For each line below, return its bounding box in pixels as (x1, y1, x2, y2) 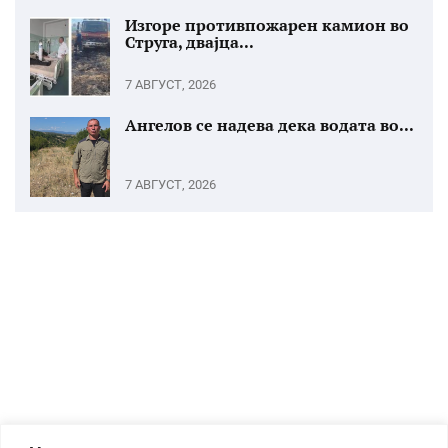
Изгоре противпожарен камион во (125, 14, 409, 36)
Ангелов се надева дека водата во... (125, 114, 414, 136)
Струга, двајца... (125, 31, 254, 53)
